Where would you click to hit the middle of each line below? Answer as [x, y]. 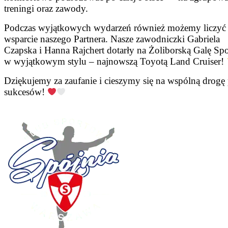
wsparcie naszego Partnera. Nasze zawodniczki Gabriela [112, 39]
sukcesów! [26, 92]
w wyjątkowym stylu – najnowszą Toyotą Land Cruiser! [115, 61]
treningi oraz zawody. [46, 8]
